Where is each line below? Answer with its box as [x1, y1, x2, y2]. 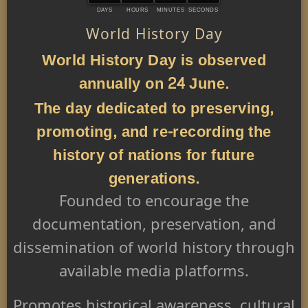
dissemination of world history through [13, 240, 295, 261]
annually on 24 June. [78, 70, 230, 98]
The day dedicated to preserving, [34, 95, 274, 123]
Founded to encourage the [59, 193, 249, 214]
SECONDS [188, 7, 219, 14]
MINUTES [156, 7, 185, 14]
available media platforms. [59, 263, 249, 285]
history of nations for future [53, 142, 255, 170]
